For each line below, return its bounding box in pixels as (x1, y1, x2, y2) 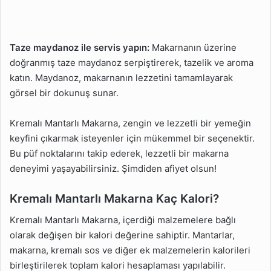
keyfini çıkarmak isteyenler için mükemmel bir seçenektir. (10, 132, 255, 144)
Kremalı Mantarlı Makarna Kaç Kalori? (10, 191, 219, 206)
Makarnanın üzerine (149, 41, 237, 53)
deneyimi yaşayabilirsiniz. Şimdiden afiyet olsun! (10, 162, 217, 174)
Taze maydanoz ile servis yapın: (10, 41, 149, 53)
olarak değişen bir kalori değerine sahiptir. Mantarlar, (10, 229, 235, 241)
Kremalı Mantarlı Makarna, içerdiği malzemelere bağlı (10, 214, 236, 226)
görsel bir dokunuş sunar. (10, 87, 119, 99)
